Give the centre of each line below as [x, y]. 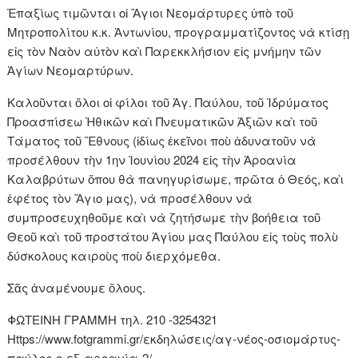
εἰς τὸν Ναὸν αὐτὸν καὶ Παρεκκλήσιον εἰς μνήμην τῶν [165, 51]
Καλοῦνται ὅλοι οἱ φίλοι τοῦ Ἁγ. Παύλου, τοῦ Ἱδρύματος [168, 102]
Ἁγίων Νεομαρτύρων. [71, 70]
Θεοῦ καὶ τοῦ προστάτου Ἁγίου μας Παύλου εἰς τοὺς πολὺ [173, 237]
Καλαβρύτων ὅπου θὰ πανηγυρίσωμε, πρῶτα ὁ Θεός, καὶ [176, 179]
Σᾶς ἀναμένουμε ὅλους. [77, 288]
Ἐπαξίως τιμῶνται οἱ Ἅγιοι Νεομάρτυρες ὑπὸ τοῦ [151, 13]
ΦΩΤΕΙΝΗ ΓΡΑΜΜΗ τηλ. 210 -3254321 [113, 320]
